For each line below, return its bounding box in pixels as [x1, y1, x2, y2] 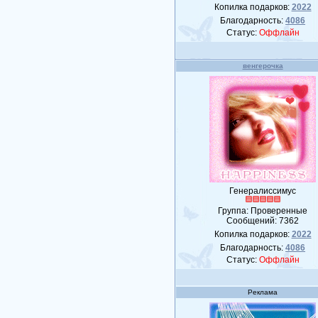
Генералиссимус [229, 186, 297, 196]
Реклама [248, 288, 278, 296]
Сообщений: [226, 216, 280, 226]
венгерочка [242, 62, 283, 70]
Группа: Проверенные [218, 206, 308, 216]
